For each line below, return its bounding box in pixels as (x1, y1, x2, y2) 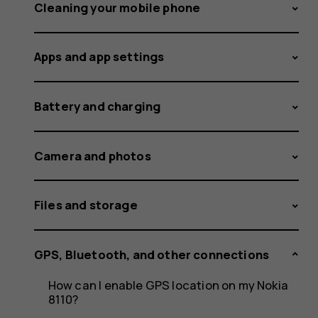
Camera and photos (34, 147, 151, 164)
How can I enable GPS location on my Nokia (48, 277, 288, 294)
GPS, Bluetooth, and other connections (34, 246, 270, 263)
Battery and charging (34, 97, 161, 114)
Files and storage (34, 197, 138, 214)
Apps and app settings (34, 48, 165, 65)
